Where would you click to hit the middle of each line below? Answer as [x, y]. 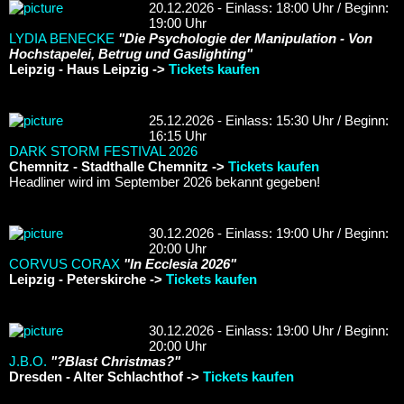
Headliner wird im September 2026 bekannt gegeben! [165, 181]
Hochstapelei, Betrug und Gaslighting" [131, 53]
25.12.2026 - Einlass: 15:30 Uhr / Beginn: [269, 120]
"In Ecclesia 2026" [180, 263]
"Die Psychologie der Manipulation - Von [245, 38]
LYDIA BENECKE [62, 38]
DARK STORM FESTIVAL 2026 [103, 151]
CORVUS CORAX [64, 263]
